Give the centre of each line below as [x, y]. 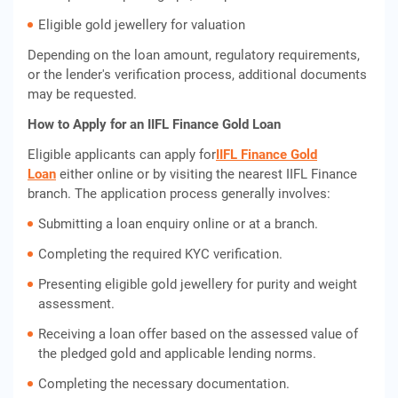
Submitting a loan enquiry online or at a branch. [178, 224]
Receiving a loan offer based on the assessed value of [198, 334]
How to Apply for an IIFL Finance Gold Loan [154, 124]
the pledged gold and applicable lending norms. [177, 354]
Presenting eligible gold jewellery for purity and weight [198, 284]
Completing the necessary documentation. [164, 384]
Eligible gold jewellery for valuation [142, 25]
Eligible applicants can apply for [122, 155]
